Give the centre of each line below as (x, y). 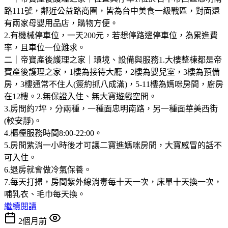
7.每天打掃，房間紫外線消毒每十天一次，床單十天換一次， (113, 182)
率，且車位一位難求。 (45, 47)
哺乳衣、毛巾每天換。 (45, 194)
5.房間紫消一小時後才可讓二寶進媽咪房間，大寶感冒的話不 (113, 145)
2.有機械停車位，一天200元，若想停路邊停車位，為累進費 (111, 35)
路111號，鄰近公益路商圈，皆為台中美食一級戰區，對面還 (112, 11)
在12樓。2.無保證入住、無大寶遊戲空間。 (80, 96)
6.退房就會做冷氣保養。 (48, 169)
